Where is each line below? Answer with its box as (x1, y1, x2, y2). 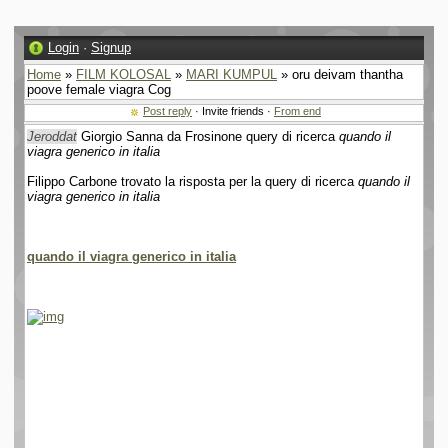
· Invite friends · (192, 105, 274, 117)
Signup (91, 40, 131, 55)
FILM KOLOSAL (76, 67, 171, 82)
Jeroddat (27, 129, 77, 144)
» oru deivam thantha (277, 67, 403, 82)
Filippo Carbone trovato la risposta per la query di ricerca (27, 174, 358, 189)
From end (274, 105, 321, 117)
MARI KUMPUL (186, 67, 277, 82)
